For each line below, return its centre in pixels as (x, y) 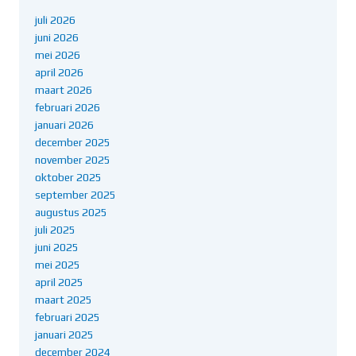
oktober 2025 (68, 177)
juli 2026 (55, 19)
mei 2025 (58, 264)
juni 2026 (57, 37)
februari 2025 (68, 317)
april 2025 (59, 282)
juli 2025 (55, 229)
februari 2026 (68, 107)
